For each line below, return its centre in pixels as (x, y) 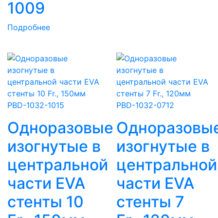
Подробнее (29, 27)
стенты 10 (45, 202)
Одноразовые (60, 128)
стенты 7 (150, 202)
